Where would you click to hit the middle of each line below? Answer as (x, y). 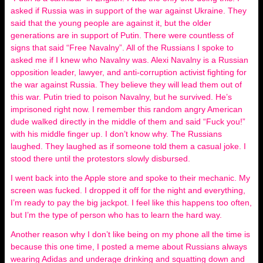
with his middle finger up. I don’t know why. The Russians (116, 134)
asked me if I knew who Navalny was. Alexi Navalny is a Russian (129, 60)
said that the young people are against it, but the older (111, 23)
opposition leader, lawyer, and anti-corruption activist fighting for (129, 72)
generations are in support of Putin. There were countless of (122, 35)
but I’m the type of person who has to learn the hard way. (117, 215)
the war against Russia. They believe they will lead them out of (126, 84)
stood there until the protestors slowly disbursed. (102, 158)
